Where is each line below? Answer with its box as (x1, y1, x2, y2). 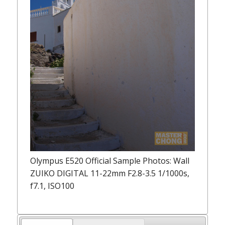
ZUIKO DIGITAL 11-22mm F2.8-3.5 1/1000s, (30, 167, 190, 179)
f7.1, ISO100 (30, 180, 75, 191)
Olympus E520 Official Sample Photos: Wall (30, 155, 190, 166)
